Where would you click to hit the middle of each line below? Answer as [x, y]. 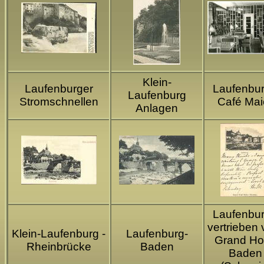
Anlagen [157, 108]
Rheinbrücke [59, 247]
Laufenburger [59, 89]
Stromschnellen [59, 102]
